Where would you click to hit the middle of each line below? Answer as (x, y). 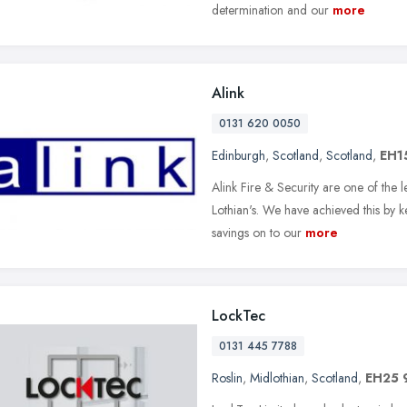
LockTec (238, 315)
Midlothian (277, 377)
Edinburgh (238, 155)
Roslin (227, 377)
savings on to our (257, 232)
